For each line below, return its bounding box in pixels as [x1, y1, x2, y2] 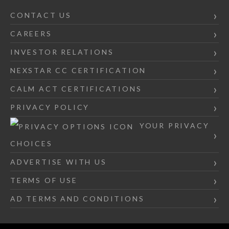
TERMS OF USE [10, 176, 78, 185]
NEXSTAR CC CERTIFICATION [10, 66, 147, 75]
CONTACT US [10, 11, 72, 20]
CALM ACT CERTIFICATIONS [10, 84, 142, 94]
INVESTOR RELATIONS [10, 48, 114, 57]
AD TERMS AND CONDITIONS [10, 194, 145, 203]
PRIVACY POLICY [10, 103, 90, 112]
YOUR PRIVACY [136, 121, 210, 130]
